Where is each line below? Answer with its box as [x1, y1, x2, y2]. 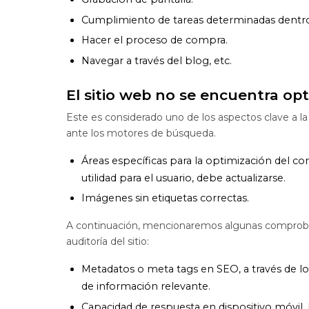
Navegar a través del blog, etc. [81, 54, 232, 68]
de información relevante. [81, 280, 211, 293]
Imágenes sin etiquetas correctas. [81, 192, 250, 205]
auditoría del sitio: [66, 235, 149, 248]
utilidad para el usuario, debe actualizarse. [81, 171, 286, 184]
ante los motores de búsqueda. [66, 126, 216, 139]
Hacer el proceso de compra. [81, 34, 228, 47]
